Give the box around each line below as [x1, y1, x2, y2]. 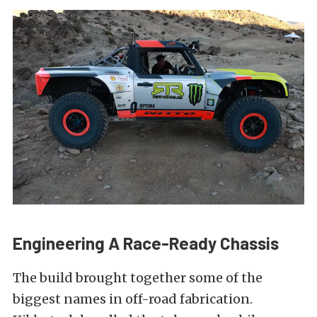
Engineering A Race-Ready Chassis [13, 232, 279, 253]
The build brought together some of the [13, 269, 263, 286]
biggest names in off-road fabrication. [13, 290, 253, 307]
